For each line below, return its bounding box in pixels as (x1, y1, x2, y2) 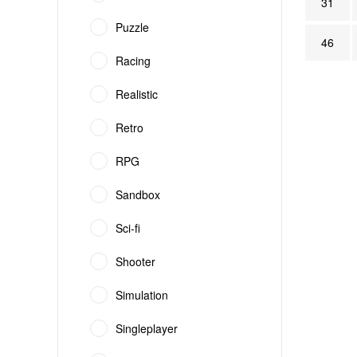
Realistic (116, 86, 158, 102)
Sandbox (116, 186, 160, 202)
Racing (116, 53, 151, 69)
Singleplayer (116, 320, 178, 336)
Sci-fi (116, 220, 140, 236)
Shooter (116, 253, 155, 269)
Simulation (116, 287, 168, 303)
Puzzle (116, 19, 149, 35)
